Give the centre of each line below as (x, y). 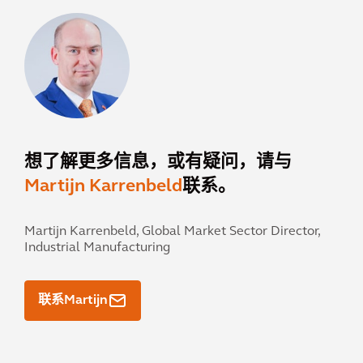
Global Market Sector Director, (229, 232)
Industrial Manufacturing (97, 248)
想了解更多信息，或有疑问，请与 (158, 162)
